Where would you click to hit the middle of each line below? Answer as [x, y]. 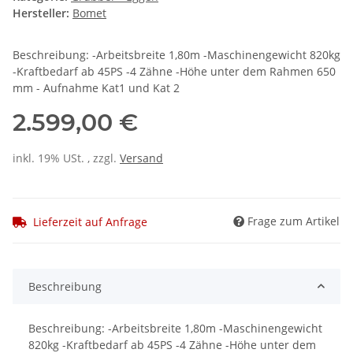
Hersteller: [41, 13]
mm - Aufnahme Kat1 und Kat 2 [96, 88]
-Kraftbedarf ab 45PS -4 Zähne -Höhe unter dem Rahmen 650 [174, 72]
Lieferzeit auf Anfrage [90, 221]
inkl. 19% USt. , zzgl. [66, 158]
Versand [141, 158]
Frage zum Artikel [294, 221]
